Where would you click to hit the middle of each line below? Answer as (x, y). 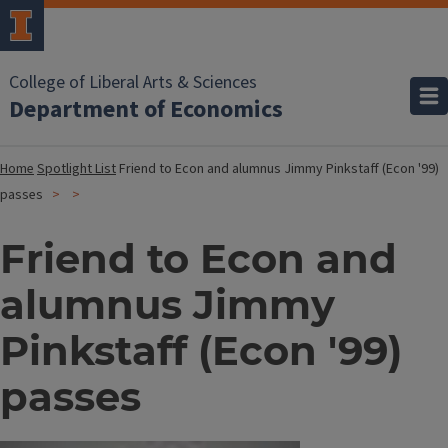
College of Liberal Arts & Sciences (133, 82)
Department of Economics (146, 109)
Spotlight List (76, 169)
